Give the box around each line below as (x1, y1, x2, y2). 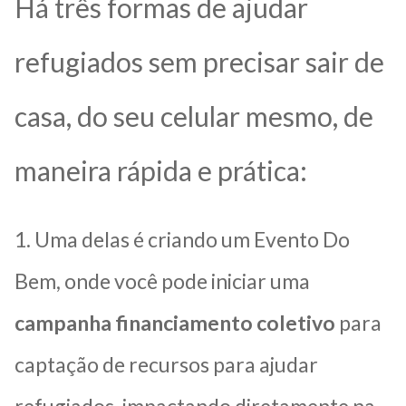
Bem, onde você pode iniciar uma (14, 267, 310, 294)
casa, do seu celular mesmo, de (14, 99, 373, 132)
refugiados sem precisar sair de (14, 44, 384, 78)
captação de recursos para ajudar (14, 351, 318, 377)
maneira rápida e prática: (14, 153, 307, 187)
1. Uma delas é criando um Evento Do (14, 226, 350, 252)
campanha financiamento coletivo (14, 309, 335, 335)
